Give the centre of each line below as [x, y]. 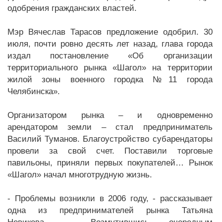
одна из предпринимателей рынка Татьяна [110, 210]
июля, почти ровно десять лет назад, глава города [110, 44]
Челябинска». [34, 91]
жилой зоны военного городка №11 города [110, 80]
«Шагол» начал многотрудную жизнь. [80, 175]
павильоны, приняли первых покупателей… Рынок [110, 163]
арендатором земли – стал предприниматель [110, 127]
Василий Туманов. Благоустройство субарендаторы [110, 139]
